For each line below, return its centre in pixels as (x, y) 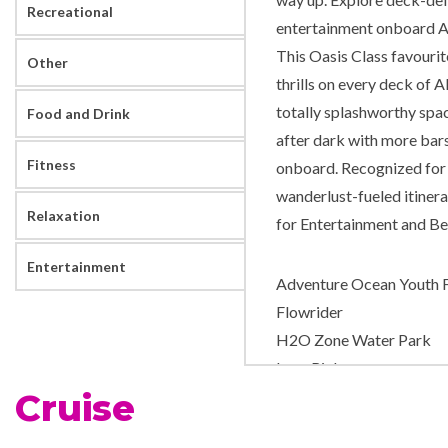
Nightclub (310, 424)
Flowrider (309, 312)
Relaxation (63, 216)
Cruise (75, 408)
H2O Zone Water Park (353, 340)
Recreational (70, 12)
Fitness (51, 165)
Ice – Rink (308, 368)
